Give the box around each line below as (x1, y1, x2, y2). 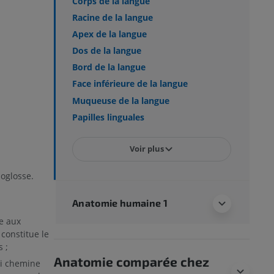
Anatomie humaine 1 (72, 196, 168, 209)
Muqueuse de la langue (72, 94, 169, 106)
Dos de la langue (72, 45, 141, 57)
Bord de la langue (72, 61, 146, 73)
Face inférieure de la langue (72, 78, 188, 90)
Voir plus (130, 143, 164, 155)
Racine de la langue (72, 11, 153, 23)
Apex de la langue (72, 28, 147, 40)
